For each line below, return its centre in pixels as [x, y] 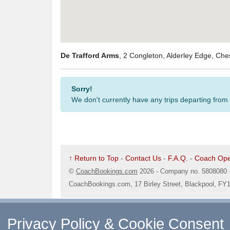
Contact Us [143, 158]
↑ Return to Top [94, 158]
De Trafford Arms [90, 55]
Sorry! [82, 89]
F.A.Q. [178, 158]
